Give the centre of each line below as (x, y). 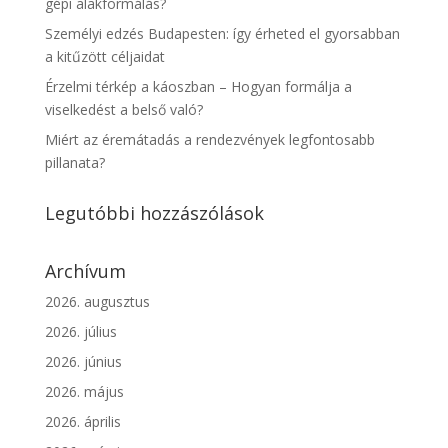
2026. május (84, 392)
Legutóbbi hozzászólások (154, 213)
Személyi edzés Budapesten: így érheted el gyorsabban (222, 34)
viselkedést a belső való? (123, 110)
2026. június (83, 362)
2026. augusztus (97, 302)
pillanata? (74, 163)
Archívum (85, 271)
